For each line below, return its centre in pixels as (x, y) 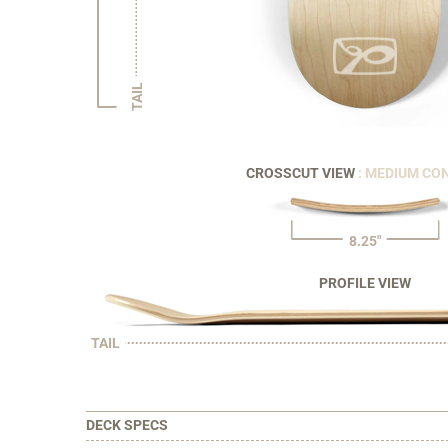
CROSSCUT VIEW (301, 172)
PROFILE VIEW (365, 282)
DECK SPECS (127, 425)
